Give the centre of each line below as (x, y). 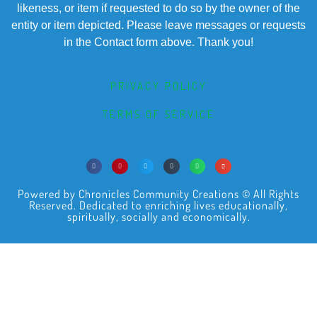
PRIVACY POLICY (158, 86)
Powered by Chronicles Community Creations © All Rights (158, 194)
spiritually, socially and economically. (158, 217)
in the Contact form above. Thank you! (158, 42)
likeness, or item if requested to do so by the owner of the (158, 8)
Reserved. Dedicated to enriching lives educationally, (158, 206)
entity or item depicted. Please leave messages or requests (158, 25)
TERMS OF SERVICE (158, 114)
